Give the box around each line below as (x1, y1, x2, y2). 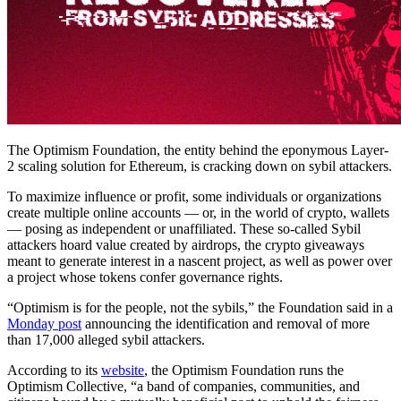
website (101, 362, 144, 378)
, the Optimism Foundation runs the (144, 362, 344, 378)
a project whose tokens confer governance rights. (7, 269, 283, 285)
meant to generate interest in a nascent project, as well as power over (7, 252, 392, 269)
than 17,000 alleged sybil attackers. (7, 331, 205, 347)
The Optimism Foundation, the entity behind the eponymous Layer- (7, 141, 388, 158)
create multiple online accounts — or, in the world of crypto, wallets (7, 204, 389, 220)
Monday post (7, 315, 81, 331)
